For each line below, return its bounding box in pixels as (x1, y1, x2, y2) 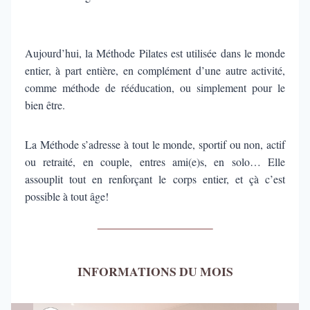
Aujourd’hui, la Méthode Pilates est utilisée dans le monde (24, 45, 286, 60)
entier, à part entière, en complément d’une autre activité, (24, 62, 286, 77)
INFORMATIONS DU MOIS (77, 262, 233, 280)
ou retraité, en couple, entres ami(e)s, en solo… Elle (24, 154, 286, 169)
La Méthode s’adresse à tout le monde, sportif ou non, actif (24, 136, 286, 152)
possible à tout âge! (24, 188, 109, 203)
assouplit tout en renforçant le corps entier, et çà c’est (24, 171, 286, 186)
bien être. (24, 97, 69, 112)
